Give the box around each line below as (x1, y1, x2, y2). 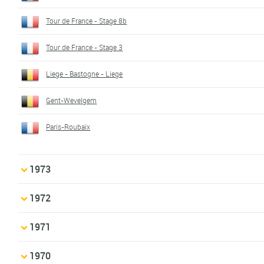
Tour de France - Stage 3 (46, 42, 123, 52)
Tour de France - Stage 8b (46, 16, 127, 26)
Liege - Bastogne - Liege (46, 69, 123, 79)
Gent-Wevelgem (46, 95, 97, 105)
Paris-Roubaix (46, 122, 91, 132)
